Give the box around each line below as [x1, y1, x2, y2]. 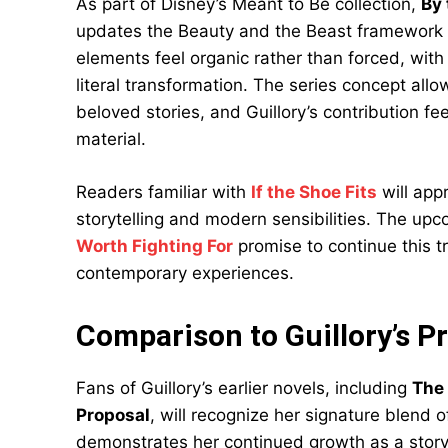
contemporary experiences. [76, 263, 294, 283]
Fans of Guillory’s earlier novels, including [76, 378, 412, 398]
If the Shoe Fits [251, 182, 377, 202]
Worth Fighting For [76, 236, 233, 256]
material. [76, 129, 146, 149]
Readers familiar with [76, 182, 251, 202]
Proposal [76, 405, 150, 425]
